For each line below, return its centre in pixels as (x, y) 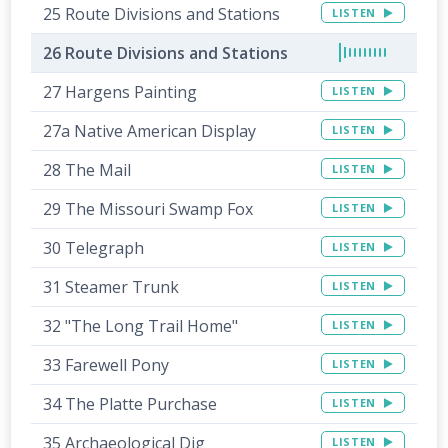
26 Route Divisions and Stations (166, 53)
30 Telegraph (94, 248)
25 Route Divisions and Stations (162, 14)
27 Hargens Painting (120, 92)
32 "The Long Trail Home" (141, 326)
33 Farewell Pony (106, 365)
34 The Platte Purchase (130, 404)
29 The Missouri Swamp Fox (148, 209)
